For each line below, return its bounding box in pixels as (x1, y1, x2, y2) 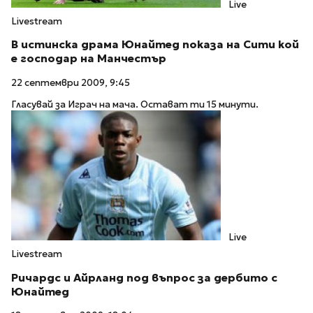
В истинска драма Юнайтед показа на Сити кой (11, 38, 299, 52)
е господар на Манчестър (11, 52, 166, 66)
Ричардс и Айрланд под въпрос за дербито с (11, 270, 277, 284)
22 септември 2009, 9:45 (11, 77, 130, 89)
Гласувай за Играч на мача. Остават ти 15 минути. (11, 98, 259, 110)
